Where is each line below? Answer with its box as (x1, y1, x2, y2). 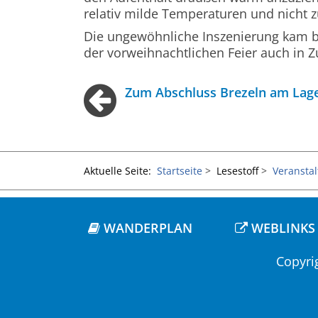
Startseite (157, 163, 202, 177)
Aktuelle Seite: (84, 163, 157, 177)
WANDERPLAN (99, 219, 192, 236)
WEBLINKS (247, 219, 315, 236)
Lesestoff (216, 163, 258, 177)
